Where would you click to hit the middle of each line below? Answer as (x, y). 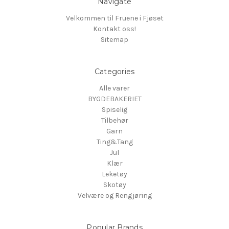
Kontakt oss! (114, 29)
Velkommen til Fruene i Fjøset (114, 18)
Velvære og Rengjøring (114, 196)
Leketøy (114, 174)
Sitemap (114, 40)
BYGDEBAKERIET (114, 99)
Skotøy (114, 185)
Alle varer (114, 88)
